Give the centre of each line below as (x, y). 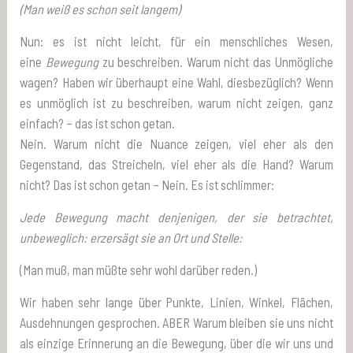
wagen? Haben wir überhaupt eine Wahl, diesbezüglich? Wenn (176, 82)
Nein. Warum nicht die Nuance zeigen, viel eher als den (176, 143)
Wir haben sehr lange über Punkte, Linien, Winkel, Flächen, (176, 302)
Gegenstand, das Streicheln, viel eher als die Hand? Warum (176, 164)
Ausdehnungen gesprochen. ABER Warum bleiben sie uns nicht (176, 322)
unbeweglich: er (60, 237)
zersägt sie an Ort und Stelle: (172, 237)
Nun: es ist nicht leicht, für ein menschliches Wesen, (176, 41)
